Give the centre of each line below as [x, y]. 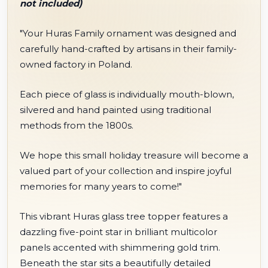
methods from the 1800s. [77, 125]
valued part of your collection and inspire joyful [126, 171]
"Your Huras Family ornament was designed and [128, 33]
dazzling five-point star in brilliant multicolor [118, 232]
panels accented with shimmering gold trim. [120, 247]
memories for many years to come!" [102, 186]
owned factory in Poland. [76, 64]
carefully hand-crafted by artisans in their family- [128, 49]
